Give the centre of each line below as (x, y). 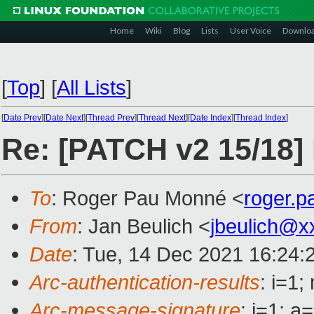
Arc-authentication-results (145, 282)
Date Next (64, 118)
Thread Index (261, 118)
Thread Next (162, 118)
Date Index (211, 118)
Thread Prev (111, 118)
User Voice (251, 30)
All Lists (91, 87)
